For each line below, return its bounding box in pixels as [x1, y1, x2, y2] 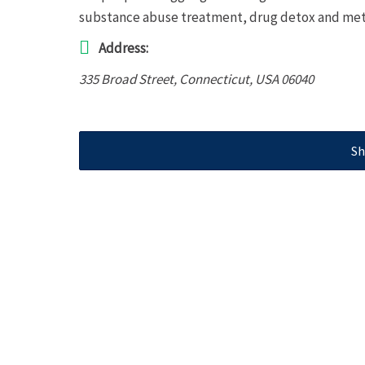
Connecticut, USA [179, 70, 279, 88]
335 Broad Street [79, 70, 174, 88]
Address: [99, 39, 148, 57]
